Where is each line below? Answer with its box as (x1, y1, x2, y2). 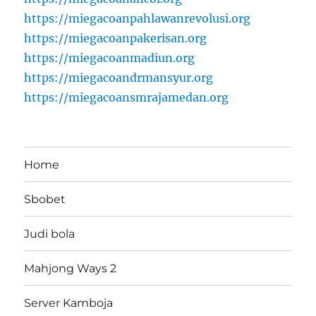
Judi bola (24, 226, 75, 241)
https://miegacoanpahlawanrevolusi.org (24, 11, 251, 26)
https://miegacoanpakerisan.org (24, 31, 207, 46)
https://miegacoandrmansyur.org (24, 71, 214, 85)
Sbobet (24, 192, 66, 206)
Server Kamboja (24, 296, 114, 310)
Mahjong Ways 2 (24, 261, 117, 275)
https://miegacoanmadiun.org (24, 51, 195, 66)
